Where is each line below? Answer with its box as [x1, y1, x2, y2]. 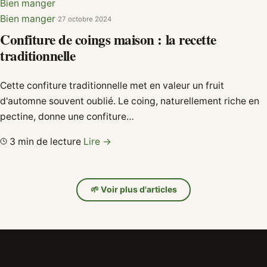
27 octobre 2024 [58, 14, 111, 23]
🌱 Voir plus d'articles [90, 184, 177, 195]
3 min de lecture [7, 136, 83, 148]
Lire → [83, 136, 111, 148]
